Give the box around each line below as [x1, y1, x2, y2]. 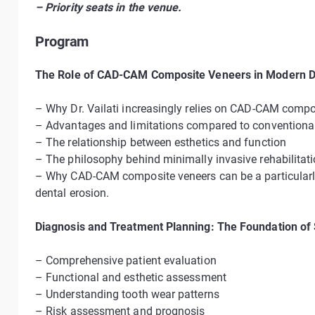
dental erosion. [35, 186, 110, 200]
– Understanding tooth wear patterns [35, 288, 219, 301]
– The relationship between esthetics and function [35, 136, 286, 149]
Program [35, 33, 89, 50]
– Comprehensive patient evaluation [35, 254, 217, 267]
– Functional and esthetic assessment [35, 271, 226, 284]
